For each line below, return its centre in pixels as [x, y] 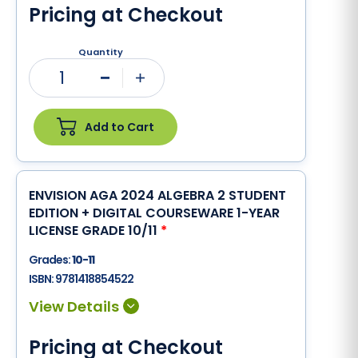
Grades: [50, 260]
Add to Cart [119, 127]
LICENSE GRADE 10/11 [95, 231]
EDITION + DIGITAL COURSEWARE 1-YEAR [154, 213]
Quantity [101, 52]
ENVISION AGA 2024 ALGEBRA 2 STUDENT [157, 195]
